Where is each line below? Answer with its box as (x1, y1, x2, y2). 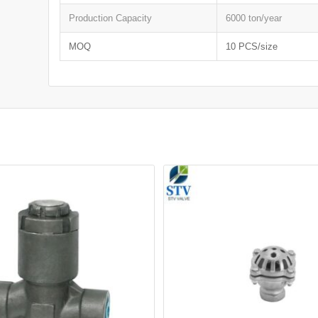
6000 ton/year (226, 12, 283, 23)
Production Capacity (69, 12, 153, 23)
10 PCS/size (226, 40, 278, 52)
